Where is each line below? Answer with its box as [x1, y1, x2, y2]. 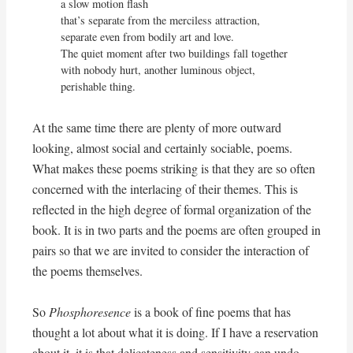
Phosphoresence [48, 303, 131, 321]
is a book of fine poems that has [130, 303, 291, 321]
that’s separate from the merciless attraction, [61, 13, 261, 28]
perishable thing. [61, 79, 136, 95]
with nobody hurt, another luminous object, [61, 62, 256, 78]
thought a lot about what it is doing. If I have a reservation [32, 324, 318, 341]
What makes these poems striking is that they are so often [32, 160, 315, 177]
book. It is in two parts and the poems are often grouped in [32, 221, 321, 239]
